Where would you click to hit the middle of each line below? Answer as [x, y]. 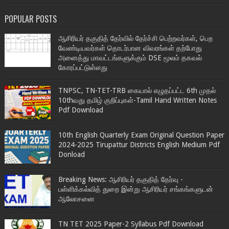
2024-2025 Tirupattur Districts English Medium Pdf [139, 144]
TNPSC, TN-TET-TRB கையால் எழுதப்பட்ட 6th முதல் [137, 90]
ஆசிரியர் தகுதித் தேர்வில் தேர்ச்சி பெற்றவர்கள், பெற [135, 38]
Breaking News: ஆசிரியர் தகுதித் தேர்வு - [120, 179]
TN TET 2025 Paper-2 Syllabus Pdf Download [131, 224]
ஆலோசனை [76, 199]
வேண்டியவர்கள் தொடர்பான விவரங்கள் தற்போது [130, 48]
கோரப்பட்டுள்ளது [83, 67]
